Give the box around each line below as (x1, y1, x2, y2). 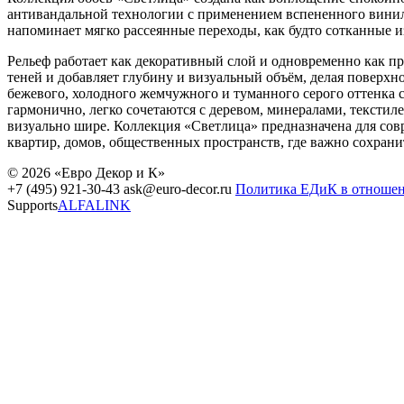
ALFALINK (58, 197, 131, 213)
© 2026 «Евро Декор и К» (7, 165, 165, 180)
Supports (7, 197, 58, 213)
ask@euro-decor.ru (124, 181, 235, 197)
